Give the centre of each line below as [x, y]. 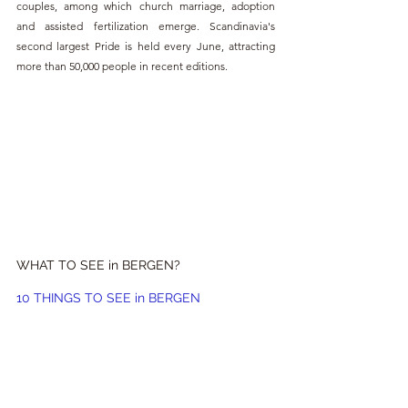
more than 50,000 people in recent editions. [122, 66]
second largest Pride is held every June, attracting [146, 46]
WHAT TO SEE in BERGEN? [98, 265]
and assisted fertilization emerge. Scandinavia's [146, 26]
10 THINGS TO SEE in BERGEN [108, 297]
